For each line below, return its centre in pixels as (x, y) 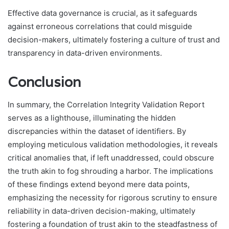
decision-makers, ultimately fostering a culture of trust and (114, 39)
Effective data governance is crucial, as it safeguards (102, 13)
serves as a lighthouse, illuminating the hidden (92, 118)
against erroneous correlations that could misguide (100, 26)
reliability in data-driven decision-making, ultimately (101, 211)
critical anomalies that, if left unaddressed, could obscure (111, 158)
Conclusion (44, 82)
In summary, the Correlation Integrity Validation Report (106, 105)
